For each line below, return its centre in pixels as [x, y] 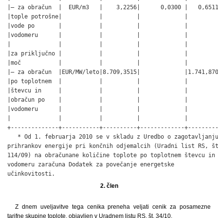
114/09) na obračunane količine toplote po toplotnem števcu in [111, 155]
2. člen [109, 186]
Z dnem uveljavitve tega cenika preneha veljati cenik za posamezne [113, 207]
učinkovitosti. [31, 173]
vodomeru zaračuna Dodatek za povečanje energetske [91, 164]
